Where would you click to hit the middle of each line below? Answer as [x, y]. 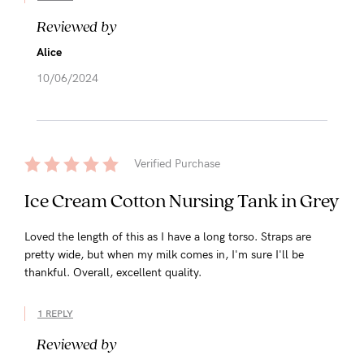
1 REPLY [55, 313]
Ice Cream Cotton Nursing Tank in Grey [182, 200]
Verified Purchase [177, 163]
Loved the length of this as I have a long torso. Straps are [168, 236]
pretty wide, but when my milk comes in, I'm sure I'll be [164, 254]
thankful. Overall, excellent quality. [113, 272]
